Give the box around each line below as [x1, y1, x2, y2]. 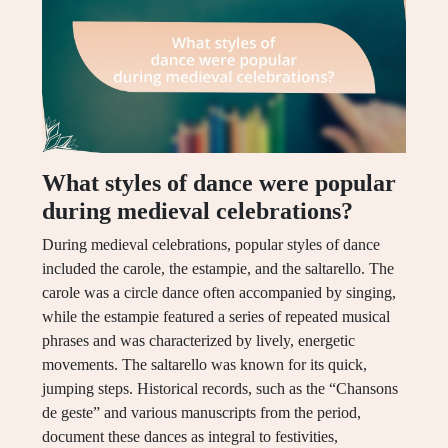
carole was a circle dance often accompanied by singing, [42, 284, 396, 302]
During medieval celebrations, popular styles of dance [42, 236, 380, 254]
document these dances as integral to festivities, [42, 428, 338, 446]
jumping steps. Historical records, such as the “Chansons [42, 380, 398, 398]
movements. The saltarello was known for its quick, [42, 356, 367, 374]
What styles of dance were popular [42, 170, 396, 197]
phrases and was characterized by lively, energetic [42, 332, 355, 350]
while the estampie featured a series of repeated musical [42, 308, 390, 326]
